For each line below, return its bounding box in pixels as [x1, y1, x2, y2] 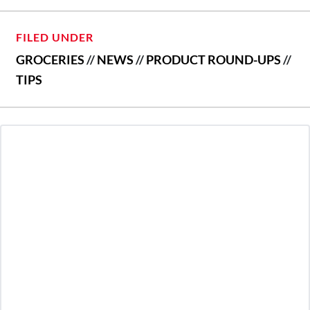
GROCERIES [16, 51, 84, 67]
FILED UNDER [16, 30, 93, 44]
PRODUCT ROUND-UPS [146, 51, 281, 67]
